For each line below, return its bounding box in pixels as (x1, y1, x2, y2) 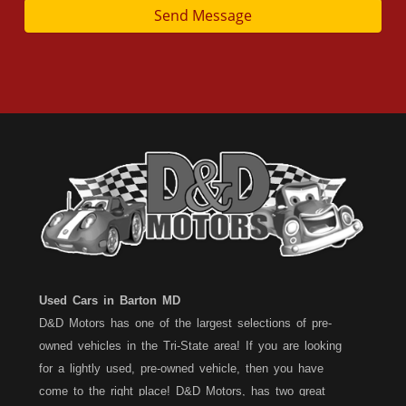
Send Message (154, 5, 252, 25)
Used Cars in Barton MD (39, 293, 181, 307)
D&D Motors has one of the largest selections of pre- (39, 315, 333, 330)
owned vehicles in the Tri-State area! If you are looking (39, 338, 343, 353)
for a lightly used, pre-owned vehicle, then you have (39, 361, 324, 375)
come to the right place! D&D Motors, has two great (39, 383, 326, 398)
